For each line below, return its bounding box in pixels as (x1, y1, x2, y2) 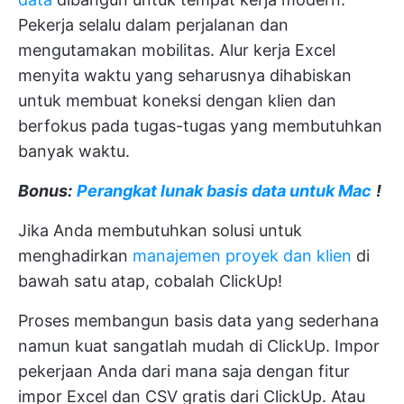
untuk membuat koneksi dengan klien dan (18, 90, 336, 110)
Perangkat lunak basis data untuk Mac (77, 180, 372, 200)
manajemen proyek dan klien (133, 245, 352, 265)
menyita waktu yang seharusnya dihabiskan (18, 65, 352, 85)
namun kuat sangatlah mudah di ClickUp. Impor (18, 335, 380, 355)
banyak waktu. (18, 141, 130, 161)
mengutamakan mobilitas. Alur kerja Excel (18, 40, 335, 60)
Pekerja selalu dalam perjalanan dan (18, 14, 289, 34)
